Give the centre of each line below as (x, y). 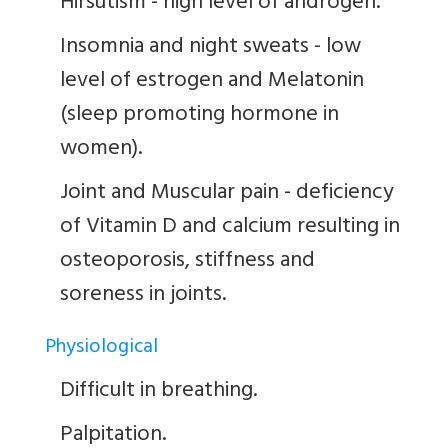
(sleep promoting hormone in (199, 115)
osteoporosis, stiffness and (187, 261)
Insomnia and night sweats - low (210, 47)
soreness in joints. (145, 295)
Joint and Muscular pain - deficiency (227, 193)
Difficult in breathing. (158, 391)
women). (101, 149)
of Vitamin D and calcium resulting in (230, 227)
